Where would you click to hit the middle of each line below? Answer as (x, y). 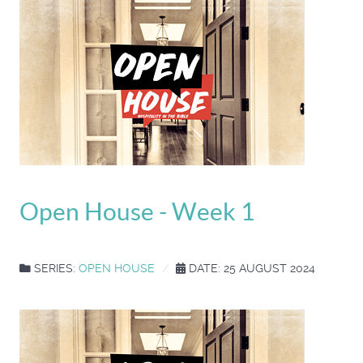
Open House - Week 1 (137, 211)
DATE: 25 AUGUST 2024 (250, 268)
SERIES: (55, 268)
